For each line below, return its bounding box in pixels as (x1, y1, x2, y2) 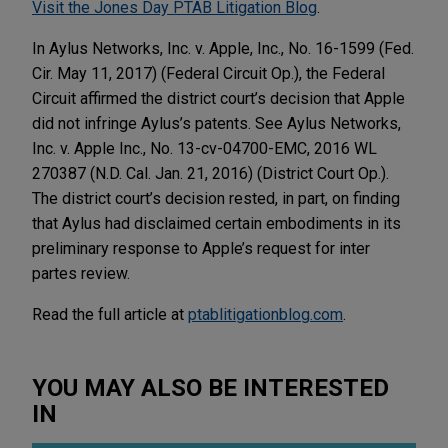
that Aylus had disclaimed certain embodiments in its (32, 213, 401, 233)
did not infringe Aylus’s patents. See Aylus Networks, (32, 113, 401, 133)
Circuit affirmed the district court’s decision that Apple (32, 88, 405, 108)
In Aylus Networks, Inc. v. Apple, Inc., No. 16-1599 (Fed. (32, 38, 414, 58)
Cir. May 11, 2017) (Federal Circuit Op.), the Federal (32, 63, 385, 83)
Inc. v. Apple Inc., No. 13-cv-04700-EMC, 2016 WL (32, 138, 377, 158)
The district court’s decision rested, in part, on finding (32, 188, 400, 208)
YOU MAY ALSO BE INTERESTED (32, 373, 389, 402)
